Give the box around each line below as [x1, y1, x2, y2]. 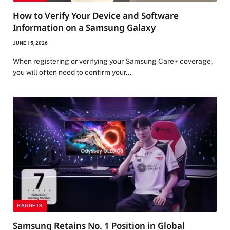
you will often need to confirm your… [13, 68, 131, 77]
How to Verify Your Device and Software [13, 10, 179, 22]
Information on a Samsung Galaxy [13, 22, 156, 34]
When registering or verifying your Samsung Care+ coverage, [13, 57, 213, 66]
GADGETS [17, 202, 43, 208]
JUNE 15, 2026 [13, 40, 48, 46]
